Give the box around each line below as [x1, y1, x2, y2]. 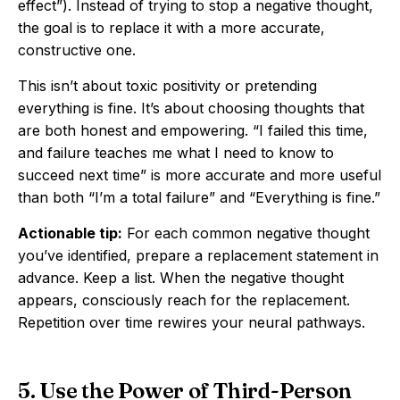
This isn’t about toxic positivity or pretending [18, 77, 317, 95]
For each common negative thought [122, 224, 370, 242]
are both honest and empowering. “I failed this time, [18, 121, 368, 139]
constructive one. [18, 41, 136, 59]
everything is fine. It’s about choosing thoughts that [18, 99, 364, 117]
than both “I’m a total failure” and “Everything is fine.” [18, 188, 380, 206]
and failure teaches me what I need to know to [18, 144, 334, 162]
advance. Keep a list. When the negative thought [18, 269, 344, 287]
